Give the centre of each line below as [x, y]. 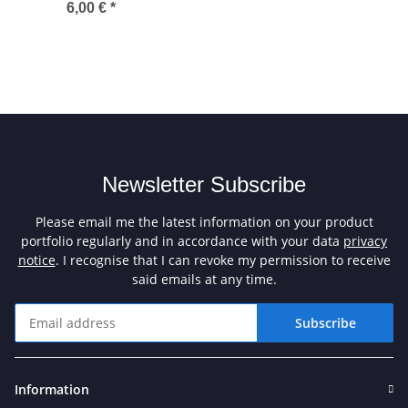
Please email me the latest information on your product [204, 222]
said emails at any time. [204, 280]
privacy [365, 241]
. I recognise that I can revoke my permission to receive [223, 260]
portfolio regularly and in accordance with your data [182, 241]
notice [36, 260]
